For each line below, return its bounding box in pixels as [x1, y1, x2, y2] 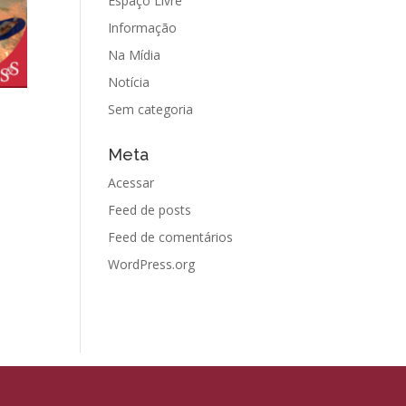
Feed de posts [108, 201, 192, 218]
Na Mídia [108, 46, 161, 63]
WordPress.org [108, 256, 196, 273]
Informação [108, 19, 178, 36]
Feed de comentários [108, 228, 234, 246]
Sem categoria [108, 101, 194, 118]
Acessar [108, 174, 155, 191]
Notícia [108, 73, 150, 91]
